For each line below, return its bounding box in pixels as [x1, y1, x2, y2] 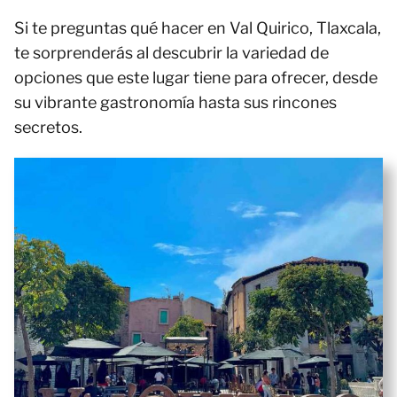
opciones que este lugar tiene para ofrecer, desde [14, 68, 378, 87]
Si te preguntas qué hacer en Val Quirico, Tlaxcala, [14, 19, 381, 37]
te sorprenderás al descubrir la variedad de [14, 43, 329, 62]
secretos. [14, 118, 82, 136]
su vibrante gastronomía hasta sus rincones [14, 93, 337, 112]
